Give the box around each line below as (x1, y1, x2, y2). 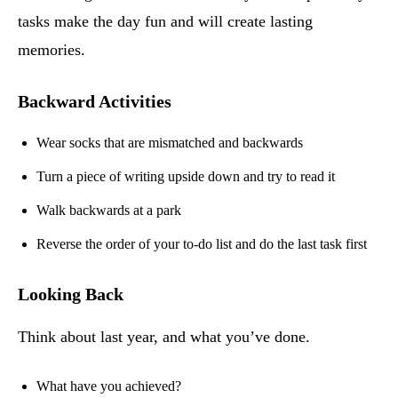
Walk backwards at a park (36, 203, 181, 219)
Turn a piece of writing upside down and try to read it (36, 169, 335, 185)
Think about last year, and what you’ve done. (18, 328, 310, 346)
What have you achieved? (36, 378, 181, 394)
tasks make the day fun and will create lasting (18, 12, 313, 31)
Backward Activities (18, 92, 171, 112)
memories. (18, 41, 85, 60)
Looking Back (18, 284, 123, 305)
